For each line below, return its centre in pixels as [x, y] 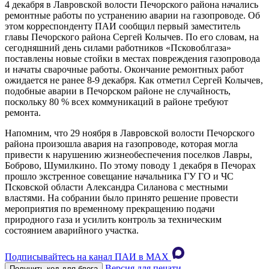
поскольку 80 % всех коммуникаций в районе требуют [116, 102]
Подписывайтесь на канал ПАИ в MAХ [87, 257]
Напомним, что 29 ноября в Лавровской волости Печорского [130, 133]
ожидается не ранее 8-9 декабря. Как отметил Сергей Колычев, [134, 80]
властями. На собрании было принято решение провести [122, 198]
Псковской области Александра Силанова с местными [116, 187]
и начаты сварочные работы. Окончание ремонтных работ [124, 70]
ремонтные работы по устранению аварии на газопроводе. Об [132, 16]
